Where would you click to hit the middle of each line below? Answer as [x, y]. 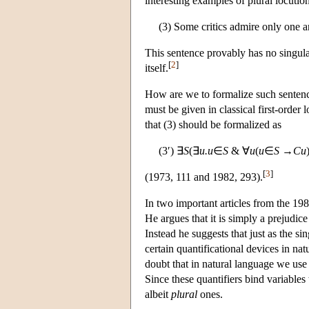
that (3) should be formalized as [213, 124]
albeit [158, 294]
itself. [157, 68]
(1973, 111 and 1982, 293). [204, 177]
